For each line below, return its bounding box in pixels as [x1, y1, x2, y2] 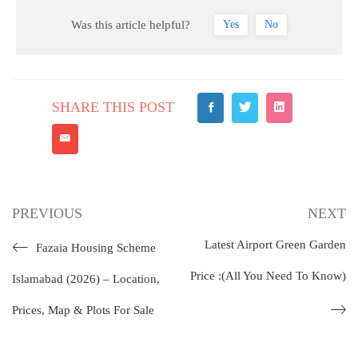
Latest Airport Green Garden [205, 237, 346, 251]
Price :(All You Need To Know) [190, 268, 346, 282]
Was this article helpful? [71, 18, 191, 32]
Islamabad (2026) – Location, [12, 272, 160, 285]
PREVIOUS [12, 205, 82, 221]
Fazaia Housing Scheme [36, 241, 156, 254]
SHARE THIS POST [52, 98, 174, 115]
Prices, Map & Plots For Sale [12, 303, 154, 316]
